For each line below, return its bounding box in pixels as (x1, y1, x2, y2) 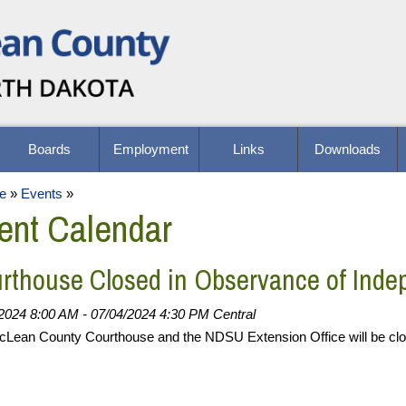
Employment (112, 142, 188, 157)
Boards (27, 142, 71, 157)
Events (20, 186, 63, 201)
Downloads (314, 142, 382, 157)
